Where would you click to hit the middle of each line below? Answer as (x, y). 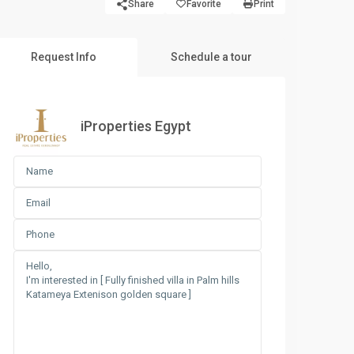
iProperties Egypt (136, 126)
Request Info (63, 57)
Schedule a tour (211, 57)
